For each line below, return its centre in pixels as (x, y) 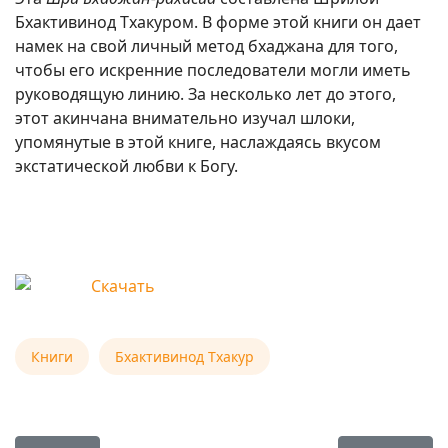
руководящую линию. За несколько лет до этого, (205, 94)
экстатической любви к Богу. (126, 166)
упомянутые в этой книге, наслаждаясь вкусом (198, 142)
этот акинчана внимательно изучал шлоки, (185, 118)
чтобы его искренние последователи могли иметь (213, 70)
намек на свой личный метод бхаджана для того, (206, 46)
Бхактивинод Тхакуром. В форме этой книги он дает (218, 22)
